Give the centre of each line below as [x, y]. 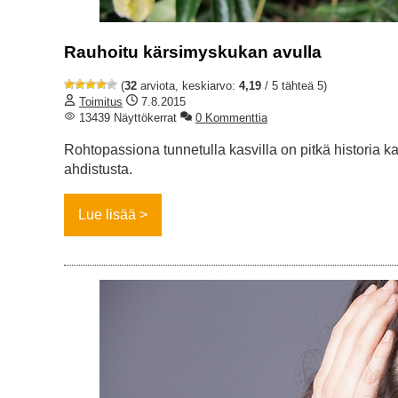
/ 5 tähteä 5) [294, 86]
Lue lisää [107, 215]
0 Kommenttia [231, 118]
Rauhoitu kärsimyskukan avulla [193, 52]
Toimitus [101, 102]
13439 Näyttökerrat [126, 118]
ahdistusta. [98, 170]
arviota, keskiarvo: [188, 86]
